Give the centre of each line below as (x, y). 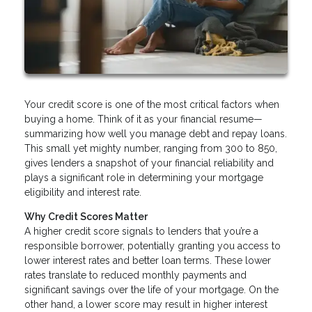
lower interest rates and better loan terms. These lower (148, 260)
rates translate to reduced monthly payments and (135, 275)
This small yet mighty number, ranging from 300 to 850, (151, 148)
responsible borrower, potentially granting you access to (153, 245)
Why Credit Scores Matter (86, 216)
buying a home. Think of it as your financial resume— (143, 119)
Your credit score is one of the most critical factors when (152, 104)
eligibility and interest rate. (83, 192)
